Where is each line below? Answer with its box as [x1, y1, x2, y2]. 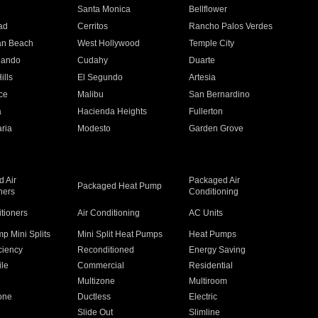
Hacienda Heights [77, 106, 147, 116]
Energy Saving [189, 245, 246, 255]
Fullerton [189, 106, 224, 116]
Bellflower [189, 4, 228, 14]
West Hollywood [77, 38, 140, 48]
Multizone [77, 276, 115, 286]
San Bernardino [189, 89, 251, 99]
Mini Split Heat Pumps [77, 229, 163, 239]
